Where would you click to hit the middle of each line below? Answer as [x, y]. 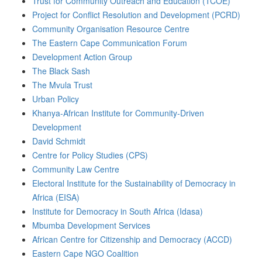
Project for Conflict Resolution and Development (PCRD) [136, 15]
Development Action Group [82, 57]
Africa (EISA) [56, 197]
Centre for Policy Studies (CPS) [90, 155]
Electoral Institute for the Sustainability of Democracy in [134, 183]
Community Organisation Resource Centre [111, 29]
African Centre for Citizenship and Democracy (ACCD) [132, 239]
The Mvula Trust [62, 85]
